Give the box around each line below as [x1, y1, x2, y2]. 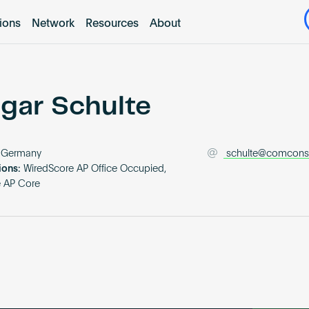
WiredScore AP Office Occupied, [23, 164, 167, 175]
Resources [85, 18, 139, 30]
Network [31, 18, 74, 30]
